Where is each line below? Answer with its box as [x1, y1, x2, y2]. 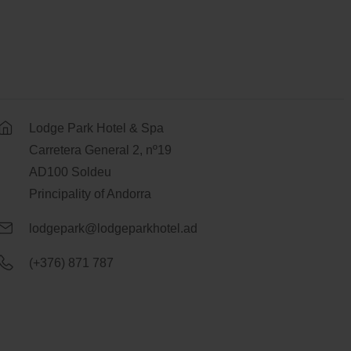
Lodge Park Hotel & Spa [29, 121, 165, 136]
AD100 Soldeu [29, 165, 112, 179]
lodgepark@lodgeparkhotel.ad [29, 222, 198, 236]
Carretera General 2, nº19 [29, 143, 172, 157]
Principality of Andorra [29, 187, 152, 201]
